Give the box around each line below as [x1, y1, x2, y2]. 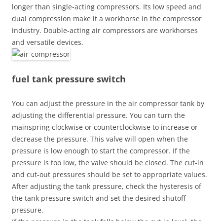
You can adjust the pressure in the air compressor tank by [12, 99, 204, 108]
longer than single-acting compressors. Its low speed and [12, 2, 201, 11]
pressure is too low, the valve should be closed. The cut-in [12, 158, 204, 167]
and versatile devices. [12, 37, 83, 47]
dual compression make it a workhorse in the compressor [12, 14, 202, 23]
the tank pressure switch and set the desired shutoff [12, 193, 185, 203]
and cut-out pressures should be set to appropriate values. [12, 170, 207, 179]
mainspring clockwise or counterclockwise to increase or [12, 122, 198, 132]
